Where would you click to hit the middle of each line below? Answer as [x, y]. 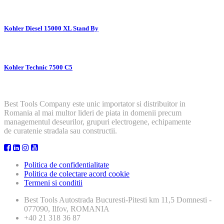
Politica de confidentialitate [66, 165]
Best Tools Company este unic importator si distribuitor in [95, 104]
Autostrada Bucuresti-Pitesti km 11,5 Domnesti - [134, 200]
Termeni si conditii [53, 183]
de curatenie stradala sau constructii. [60, 131]
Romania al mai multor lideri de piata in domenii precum [93, 113]
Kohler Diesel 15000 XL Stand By [51, 28]
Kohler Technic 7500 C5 [38, 67]
